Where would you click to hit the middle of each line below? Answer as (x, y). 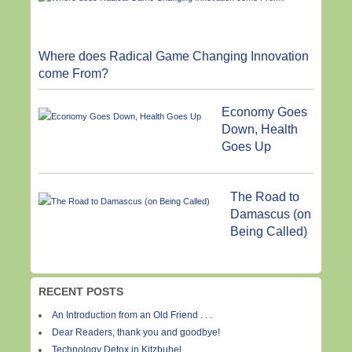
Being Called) (268, 231)
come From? (73, 74)
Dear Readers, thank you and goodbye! (136, 332)
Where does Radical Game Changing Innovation (174, 57)
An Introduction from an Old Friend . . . (132, 315)
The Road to (264, 196)
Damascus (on (270, 214)
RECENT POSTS (81, 291)
